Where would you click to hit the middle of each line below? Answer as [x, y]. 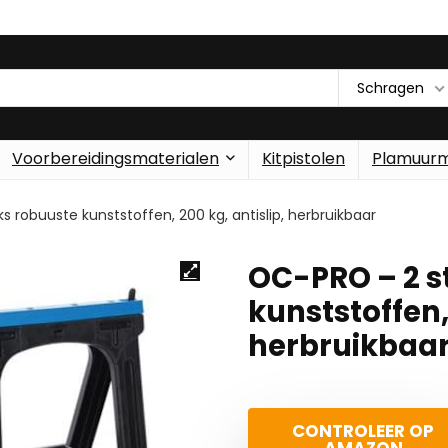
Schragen [390, 87]
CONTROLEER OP [363, 431]
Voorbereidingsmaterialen [115, 158]
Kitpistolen [303, 158]
